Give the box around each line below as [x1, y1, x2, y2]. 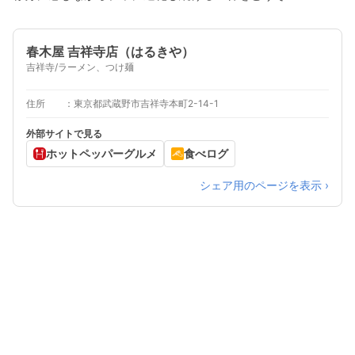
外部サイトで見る [26, 128, 102, 140]
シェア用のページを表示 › [200, 178, 329, 193]
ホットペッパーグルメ [46, 147, 157, 161]
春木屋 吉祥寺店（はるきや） [26, 44, 194, 60]
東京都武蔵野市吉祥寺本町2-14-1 [74, 97, 219, 110]
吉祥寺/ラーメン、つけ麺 [26, 61, 134, 74]
